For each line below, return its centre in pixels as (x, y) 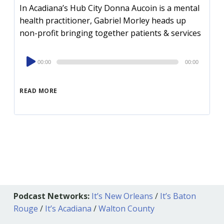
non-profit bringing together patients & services (110, 33)
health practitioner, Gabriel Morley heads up (103, 21)
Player (31, 70)
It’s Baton (178, 196)
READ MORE (38, 91)
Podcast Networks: (51, 196)
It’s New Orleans (122, 196)
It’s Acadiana (68, 209)
